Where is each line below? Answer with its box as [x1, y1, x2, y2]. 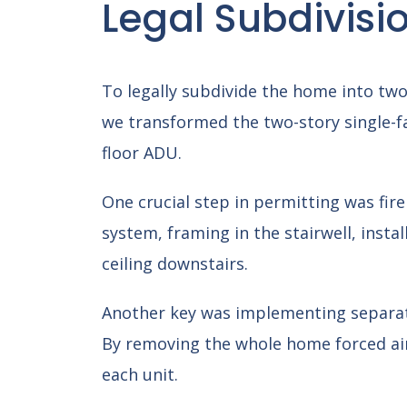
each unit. [101, 363, 178, 385]
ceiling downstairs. [101, 253, 248, 274]
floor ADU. [101, 142, 186, 164]
